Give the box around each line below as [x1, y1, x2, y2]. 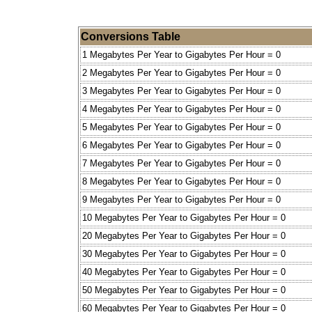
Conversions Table [81, 31, 180, 43]
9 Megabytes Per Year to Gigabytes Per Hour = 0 [82, 194, 281, 205]
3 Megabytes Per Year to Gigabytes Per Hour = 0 [82, 86, 281, 97]
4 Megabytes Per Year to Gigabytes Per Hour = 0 [82, 104, 281, 115]
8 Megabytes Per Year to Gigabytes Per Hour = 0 [82, 176, 281, 187]
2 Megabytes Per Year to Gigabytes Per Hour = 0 [82, 68, 281, 79]
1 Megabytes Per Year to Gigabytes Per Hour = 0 [82, 49, 281, 61]
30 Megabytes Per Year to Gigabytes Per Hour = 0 [82, 249, 286, 260]
